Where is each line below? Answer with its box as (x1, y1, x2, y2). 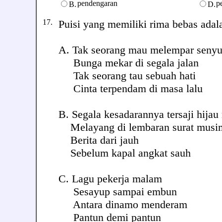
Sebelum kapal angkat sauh (58, 147, 191, 159)
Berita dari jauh (58, 134, 139, 146)
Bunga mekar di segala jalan (58, 56, 199, 69)
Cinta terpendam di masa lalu (58, 82, 203, 95)
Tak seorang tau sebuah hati (58, 69, 196, 82)
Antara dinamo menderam (58, 198, 187, 211)
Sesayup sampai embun (58, 185, 177, 198)
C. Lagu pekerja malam (58, 172, 162, 185)
